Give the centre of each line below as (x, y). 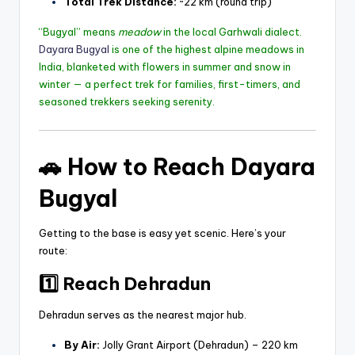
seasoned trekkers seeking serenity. (127, 101)
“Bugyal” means (78, 31)
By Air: (82, 344)
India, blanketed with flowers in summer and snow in (165, 66)
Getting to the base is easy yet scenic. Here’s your (162, 233)
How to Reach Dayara (191, 166)
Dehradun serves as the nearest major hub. (143, 314)
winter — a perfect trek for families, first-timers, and (170, 84)
